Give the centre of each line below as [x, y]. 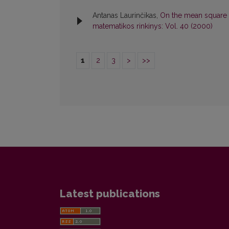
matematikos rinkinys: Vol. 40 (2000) [153, 26]
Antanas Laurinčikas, [126, 16]
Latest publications [110, 194]
